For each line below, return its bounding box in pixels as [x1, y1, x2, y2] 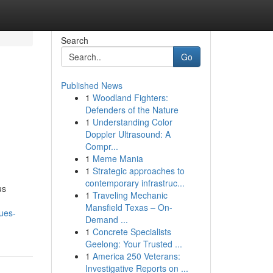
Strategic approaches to [92, 165, 185, 177]
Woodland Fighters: [92, 91, 168, 104]
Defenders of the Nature [85, 104, 179, 116]
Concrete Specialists [92, 225, 171, 238]
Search [60, 34, 88, 46]
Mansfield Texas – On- [85, 201, 172, 213]
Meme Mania [92, 152, 143, 165]
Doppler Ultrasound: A [85, 128, 171, 140]
